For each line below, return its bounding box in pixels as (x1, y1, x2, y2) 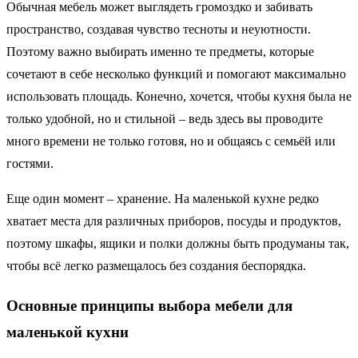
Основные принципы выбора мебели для (6, 296, 292, 314)
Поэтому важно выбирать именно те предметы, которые (6, 44, 314, 58)
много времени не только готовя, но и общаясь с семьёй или (6, 133, 336, 148)
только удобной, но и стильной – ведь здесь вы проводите (6, 111, 323, 125)
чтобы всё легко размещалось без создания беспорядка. (6, 258, 306, 272)
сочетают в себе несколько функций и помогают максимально (6, 66, 346, 81)
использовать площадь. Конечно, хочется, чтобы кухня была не (6, 89, 352, 103)
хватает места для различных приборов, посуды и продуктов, (6, 213, 341, 228)
